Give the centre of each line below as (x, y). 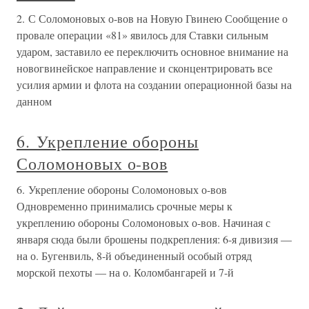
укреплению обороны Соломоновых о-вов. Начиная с (143, 222)
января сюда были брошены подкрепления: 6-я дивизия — (154, 239)
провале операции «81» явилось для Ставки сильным (142, 35)
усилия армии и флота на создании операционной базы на (154, 84)
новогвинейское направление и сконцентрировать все (144, 68)
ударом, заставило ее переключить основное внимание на (152, 51)
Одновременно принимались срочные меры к (124, 206)
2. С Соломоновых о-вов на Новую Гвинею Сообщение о (152, 18)
